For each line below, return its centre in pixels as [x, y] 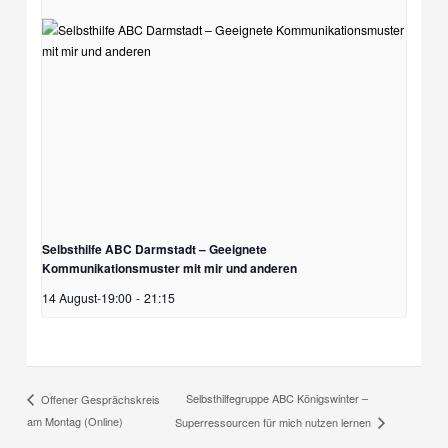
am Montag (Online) [75, 421]
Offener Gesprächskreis [99, 398]
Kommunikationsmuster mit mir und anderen [170, 267]
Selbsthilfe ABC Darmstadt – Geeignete [155, 248]
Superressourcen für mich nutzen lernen [274, 422]
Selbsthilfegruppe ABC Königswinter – [276, 398]
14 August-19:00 [87, 297]
